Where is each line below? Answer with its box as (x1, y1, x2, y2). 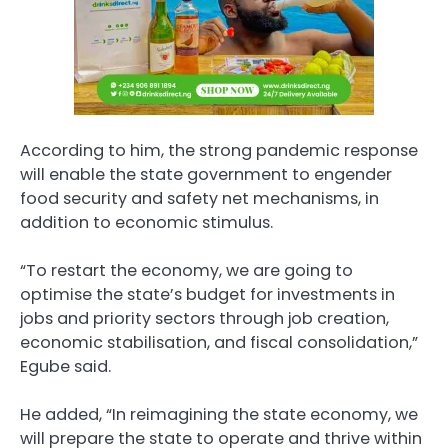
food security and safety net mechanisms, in (20, 186, 379, 210)
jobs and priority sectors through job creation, (20, 307, 389, 331)
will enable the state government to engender (20, 162, 392, 186)
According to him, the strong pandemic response (20, 138, 418, 162)
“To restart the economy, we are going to (20, 259, 353, 283)
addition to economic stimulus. (20, 210, 273, 234)
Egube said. (20, 355, 111, 379)
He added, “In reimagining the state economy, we (20, 403, 418, 427)
